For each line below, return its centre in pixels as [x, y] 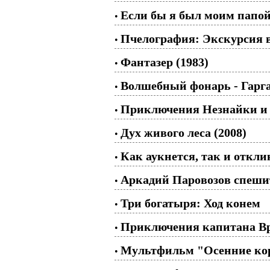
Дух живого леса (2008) [184, 132]
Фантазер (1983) [165, 62]
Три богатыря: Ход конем [190, 203]
